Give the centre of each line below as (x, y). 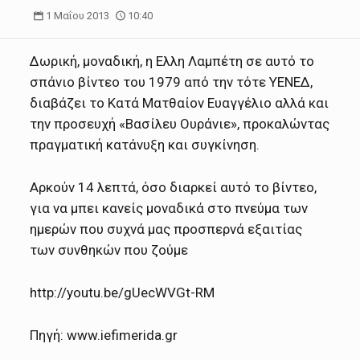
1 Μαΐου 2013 (77, 16)
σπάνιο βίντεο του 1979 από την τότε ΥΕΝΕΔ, (172, 82)
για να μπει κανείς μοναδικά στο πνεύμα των (169, 209)
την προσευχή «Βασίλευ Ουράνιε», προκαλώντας (180, 124)
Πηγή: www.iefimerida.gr (104, 335)
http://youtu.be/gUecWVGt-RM (123, 293)
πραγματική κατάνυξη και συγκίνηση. (145, 145)
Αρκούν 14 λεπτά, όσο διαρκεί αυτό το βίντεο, (174, 188)
